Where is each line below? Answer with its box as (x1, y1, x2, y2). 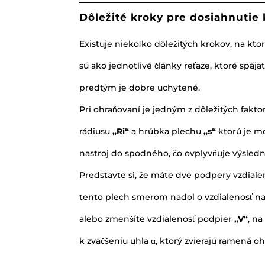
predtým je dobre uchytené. (79, 82, 201, 93)
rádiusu (79, 125, 113, 137)
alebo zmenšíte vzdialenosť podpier (79, 213, 235, 224)
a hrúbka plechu (129, 125, 204, 137)
